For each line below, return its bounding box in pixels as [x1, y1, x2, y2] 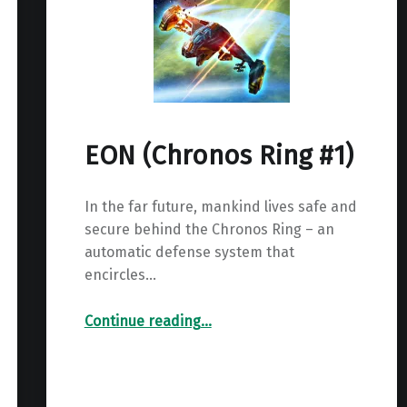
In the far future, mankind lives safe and [84, 198, 357, 216]
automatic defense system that [84, 243, 294, 262]
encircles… [84, 266, 156, 284]
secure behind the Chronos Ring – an [84, 221, 334, 239]
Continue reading [84, 312, 201, 330]
